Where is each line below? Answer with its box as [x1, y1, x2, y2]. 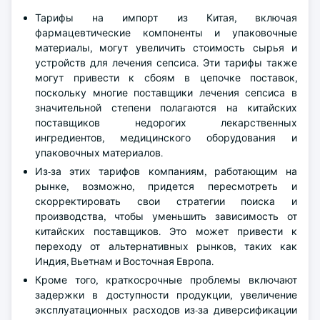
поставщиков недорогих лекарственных [35, 116, 297, 129]
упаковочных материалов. [35, 146, 163, 159]
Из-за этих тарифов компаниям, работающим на [35, 165, 297, 178]
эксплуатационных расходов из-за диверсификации [35, 304, 297, 316]
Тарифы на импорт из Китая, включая [35, 11, 297, 24]
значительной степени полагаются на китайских [35, 101, 297, 114]
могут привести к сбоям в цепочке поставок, [35, 71, 297, 84]
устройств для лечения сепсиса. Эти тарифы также [35, 56, 297, 69]
